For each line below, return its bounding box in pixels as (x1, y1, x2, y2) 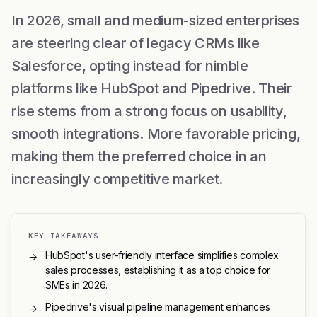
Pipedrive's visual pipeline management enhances (45, 300, 270, 313)
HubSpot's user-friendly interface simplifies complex (45, 248, 279, 261)
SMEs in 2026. (45, 278, 108, 291)
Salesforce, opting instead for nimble (11, 57, 248, 74)
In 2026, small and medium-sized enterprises (11, 11, 299, 29)
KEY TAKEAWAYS (28, 230, 99, 241)
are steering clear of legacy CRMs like (11, 34, 260, 52)
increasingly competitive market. (11, 170, 224, 188)
